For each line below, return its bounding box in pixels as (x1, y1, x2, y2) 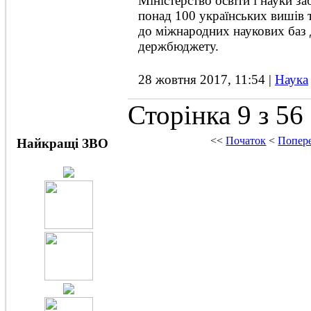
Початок (226, 135, 267, 147)
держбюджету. (138, 39, 219, 54)
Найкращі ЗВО (17, 136, 108, 151)
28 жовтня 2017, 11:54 (138, 72, 269, 87)
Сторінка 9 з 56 (128, 100, 303, 131)
